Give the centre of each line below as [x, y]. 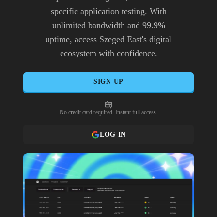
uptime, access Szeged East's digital [108, 39]
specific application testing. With [108, 11]
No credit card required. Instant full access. [108, 112]
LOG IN [113, 134]
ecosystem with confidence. [108, 53]
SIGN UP [108, 82]
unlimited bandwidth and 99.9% [108, 25]
